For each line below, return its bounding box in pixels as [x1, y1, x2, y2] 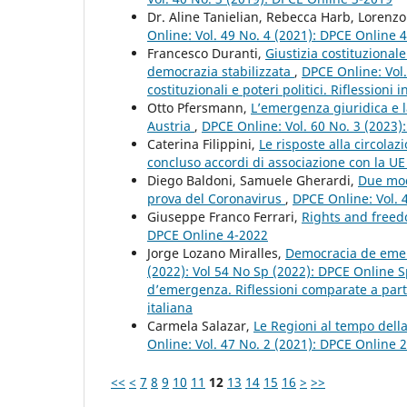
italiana [147, 298, 193, 316]
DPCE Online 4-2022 [147, 225, 268, 243]
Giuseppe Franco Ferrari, [147, 207, 302, 225]
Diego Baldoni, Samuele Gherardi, [147, 171, 358, 189]
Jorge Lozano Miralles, [147, 243, 285, 262]
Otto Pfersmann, [147, 98, 251, 116]
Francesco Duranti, [147, 44, 265, 62]
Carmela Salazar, [147, 316, 253, 334]
